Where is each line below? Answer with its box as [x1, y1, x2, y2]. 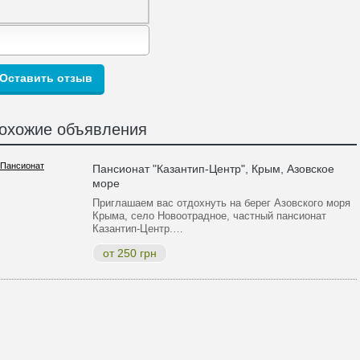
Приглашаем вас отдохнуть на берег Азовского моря [92, 197, 350, 209]
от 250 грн [103, 247, 157, 260]
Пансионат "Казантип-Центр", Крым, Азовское [92, 162, 334, 175]
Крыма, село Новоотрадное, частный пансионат [92, 210, 326, 222]
